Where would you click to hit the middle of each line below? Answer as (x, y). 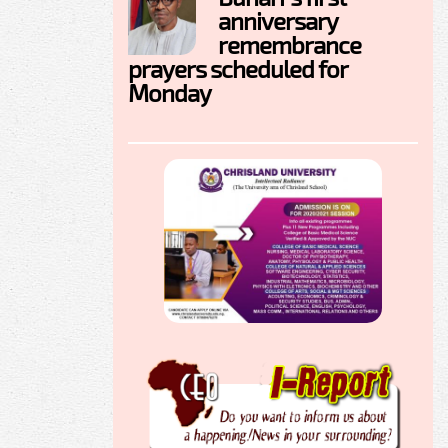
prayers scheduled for (237, 69)
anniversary (277, 21)
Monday (169, 93)
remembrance (289, 45)
